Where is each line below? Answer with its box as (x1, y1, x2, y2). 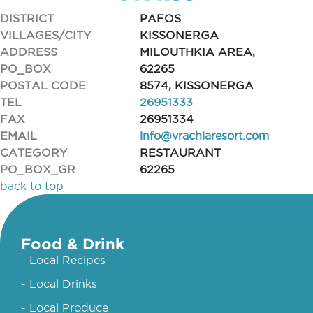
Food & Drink (21, 235, 124, 252)
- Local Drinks (21, 277, 97, 290)
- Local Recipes (21, 254, 105, 266)
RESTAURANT (140, 146, 221, 159)
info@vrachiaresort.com (140, 129, 269, 142)
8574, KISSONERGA (140, 79, 254, 92)
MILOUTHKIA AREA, (140, 45, 255, 58)
